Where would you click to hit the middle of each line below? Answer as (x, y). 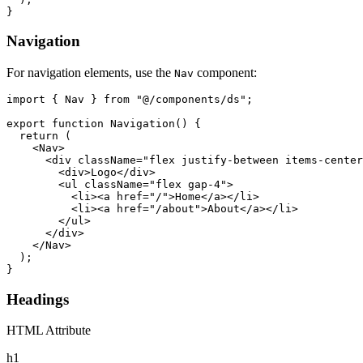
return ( (39, 135)
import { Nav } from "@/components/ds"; (130, 99)
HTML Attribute (49, 331)
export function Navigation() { (104, 123)
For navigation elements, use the (90, 72)
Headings (38, 299)
